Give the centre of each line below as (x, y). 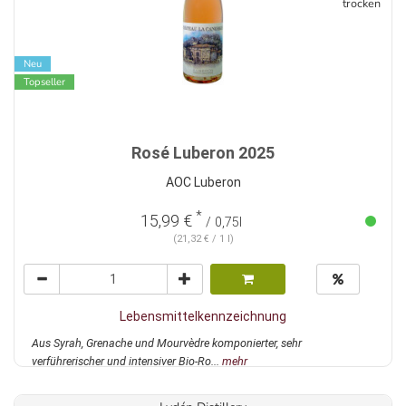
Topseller (44, 82)
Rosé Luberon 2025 (203, 153)
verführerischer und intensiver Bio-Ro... (127, 362)
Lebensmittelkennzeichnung (203, 317)
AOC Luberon (203, 183)
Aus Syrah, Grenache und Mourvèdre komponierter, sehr (167, 343)
